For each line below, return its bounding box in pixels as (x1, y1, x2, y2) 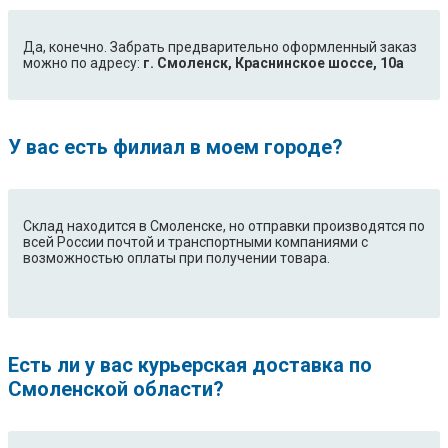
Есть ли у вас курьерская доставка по (8, 353, 372, 378)
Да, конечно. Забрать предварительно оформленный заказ (23, 39, 417, 56)
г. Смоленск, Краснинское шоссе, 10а (143, 55, 404, 72)
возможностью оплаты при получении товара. (23, 250, 330, 267)
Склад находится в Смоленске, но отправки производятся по (23, 218, 425, 235)
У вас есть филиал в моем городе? (8, 135, 343, 160)
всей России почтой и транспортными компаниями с (23, 234, 368, 251)
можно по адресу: (23, 55, 143, 72)
